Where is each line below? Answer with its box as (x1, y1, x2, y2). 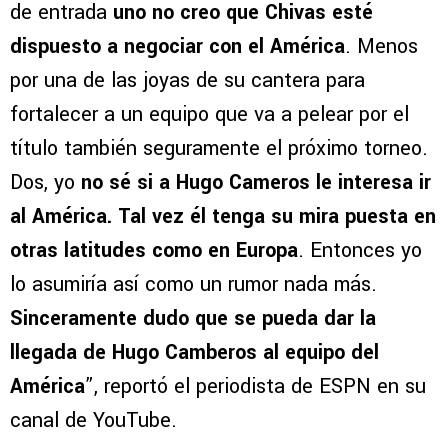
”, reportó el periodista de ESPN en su (85, 372, 426, 402)
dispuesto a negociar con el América (10, 32, 345, 62)
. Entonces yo (298, 236, 422, 266)
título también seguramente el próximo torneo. (10, 134, 428, 164)
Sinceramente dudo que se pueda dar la (10, 304, 376, 334)
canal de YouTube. (10, 406, 177, 436)
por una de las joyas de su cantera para (10, 66, 365, 96)
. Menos (345, 32, 418, 62)
